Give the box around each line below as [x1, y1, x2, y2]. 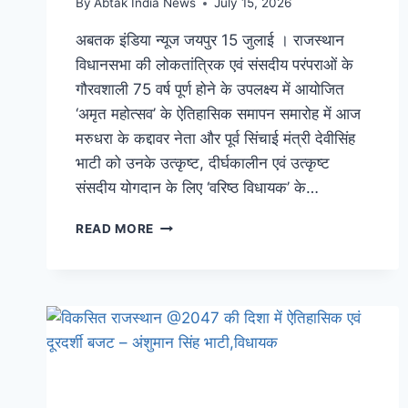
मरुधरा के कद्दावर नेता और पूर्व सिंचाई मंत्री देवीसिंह [76, 129, 355, 148]
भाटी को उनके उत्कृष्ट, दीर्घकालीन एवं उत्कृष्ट [76, 154, 330, 173]
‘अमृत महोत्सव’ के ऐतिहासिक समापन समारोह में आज [76, 105, 361, 124]
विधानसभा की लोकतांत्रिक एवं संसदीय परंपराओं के [76, 56, 353, 75]
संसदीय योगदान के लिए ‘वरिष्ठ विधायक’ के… [76, 178, 319, 198]
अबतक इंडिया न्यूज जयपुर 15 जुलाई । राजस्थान [76, 31, 344, 50]
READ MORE [76, 221, 155, 237]
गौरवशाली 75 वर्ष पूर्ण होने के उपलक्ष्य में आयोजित [76, 80, 344, 99]
